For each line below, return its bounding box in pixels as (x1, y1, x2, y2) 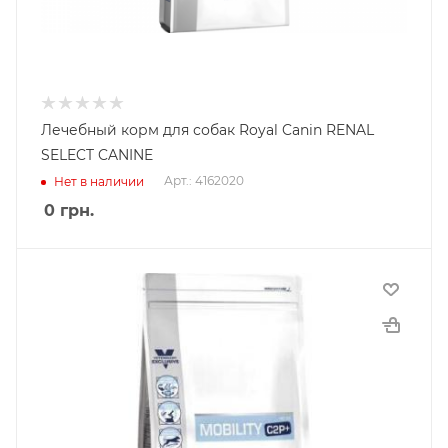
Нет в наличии (54, 173, 144, 189)
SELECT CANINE (41, 146, 153, 164)
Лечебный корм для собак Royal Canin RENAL (41, 121, 374, 139)
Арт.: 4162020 (164, 173, 244, 189)
